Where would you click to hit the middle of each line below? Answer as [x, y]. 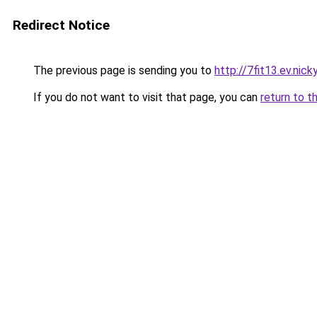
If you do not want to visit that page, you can [145, 97]
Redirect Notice [61, 25]
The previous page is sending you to [122, 70]
